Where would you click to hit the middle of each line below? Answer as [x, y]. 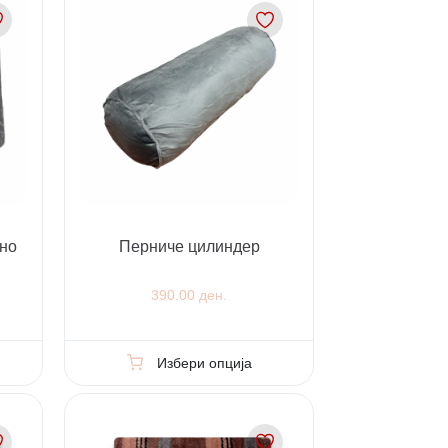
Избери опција [205, 362]
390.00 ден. [189, 295]
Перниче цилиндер [189, 247]
